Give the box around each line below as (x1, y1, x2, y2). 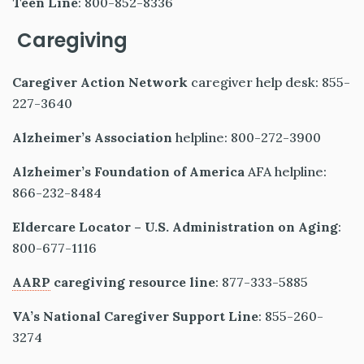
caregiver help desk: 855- (188, 74, 350, 91)
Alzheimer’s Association (12, 129, 172, 146)
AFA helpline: (245, 163, 327, 180)
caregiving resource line (50, 274, 215, 291)
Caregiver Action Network (12, 74, 188, 91)
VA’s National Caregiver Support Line (12, 308, 258, 325)
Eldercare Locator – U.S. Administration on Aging (12, 219, 338, 236)
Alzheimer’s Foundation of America (12, 163, 245, 180)
